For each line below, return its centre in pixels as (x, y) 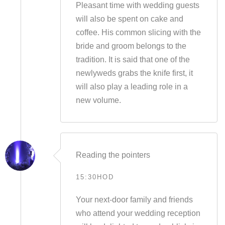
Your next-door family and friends (134, 200)
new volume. (98, 100)
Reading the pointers (113, 155)
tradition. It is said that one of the (133, 60)
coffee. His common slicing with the (138, 32)
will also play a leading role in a (132, 87)
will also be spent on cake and (129, 19)
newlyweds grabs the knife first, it (134, 73)
